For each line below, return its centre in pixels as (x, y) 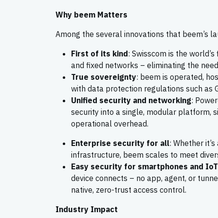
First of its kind (100, 54)
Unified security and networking (131, 100)
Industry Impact (87, 209)
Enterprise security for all (120, 143)
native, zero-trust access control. (129, 190)
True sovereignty (104, 77)
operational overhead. (110, 124)
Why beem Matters (91, 15)
